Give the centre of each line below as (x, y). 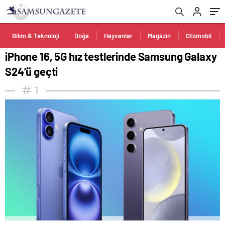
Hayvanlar (118, 36)
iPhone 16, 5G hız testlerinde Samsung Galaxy (111, 56)
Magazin (159, 36)
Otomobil (199, 36)
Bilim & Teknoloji (36, 36)
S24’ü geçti (32, 71)
